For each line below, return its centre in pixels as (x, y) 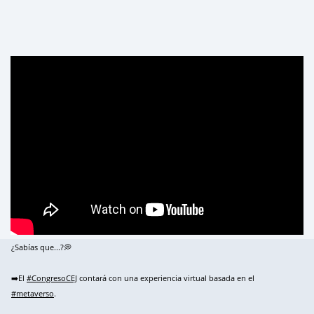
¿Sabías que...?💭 (41, 247)
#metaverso (33, 294)
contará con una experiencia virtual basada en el (166, 278)
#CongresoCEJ (52, 278)
